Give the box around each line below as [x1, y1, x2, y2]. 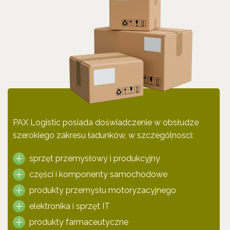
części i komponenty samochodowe [29, 169, 167, 179]
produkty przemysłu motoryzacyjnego [29, 185, 176, 195]
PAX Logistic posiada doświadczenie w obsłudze [13, 118, 199, 127]
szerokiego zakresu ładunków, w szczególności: [13, 130, 194, 140]
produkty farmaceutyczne [29, 217, 128, 227]
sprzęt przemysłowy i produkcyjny [29, 154, 160, 163]
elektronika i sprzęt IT [29, 201, 110, 211]
